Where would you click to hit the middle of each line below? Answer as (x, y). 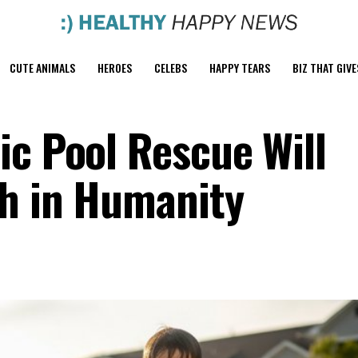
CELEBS (171, 68)
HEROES (115, 68)
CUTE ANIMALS (42, 68)
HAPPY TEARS (240, 68)
